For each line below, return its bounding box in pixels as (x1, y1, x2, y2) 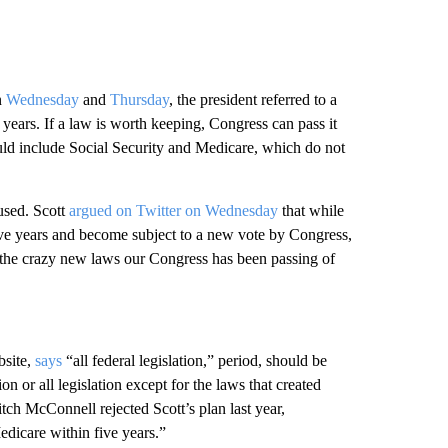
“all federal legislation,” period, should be (61, 351, 327, 369)
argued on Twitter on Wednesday (68, 201, 278, 219)
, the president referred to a (168, 90, 337, 108)
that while (277, 201, 344, 219)
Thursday (109, 90, 169, 108)
